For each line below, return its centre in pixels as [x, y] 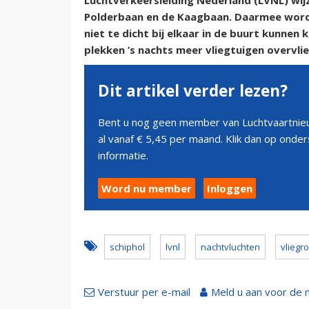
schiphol [127, 247]
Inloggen [230, 189]
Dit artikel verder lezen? [193, 91]
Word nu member [147, 189]
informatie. [123, 156]
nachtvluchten [230, 247]
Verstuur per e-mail [144, 292]
